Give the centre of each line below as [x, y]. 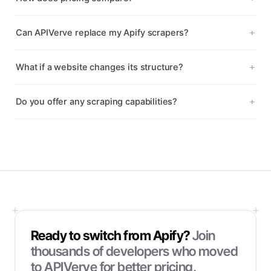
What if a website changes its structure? [100, 67]
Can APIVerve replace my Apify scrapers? [103, 33]
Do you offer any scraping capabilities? [97, 102]
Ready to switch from [92, 235]
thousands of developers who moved [135, 251]
